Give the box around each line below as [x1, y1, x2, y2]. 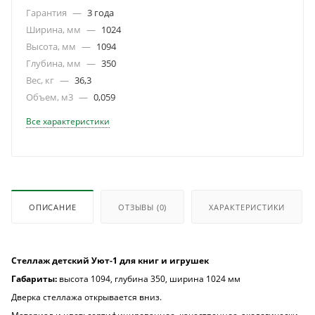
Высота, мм [26, 40, 78, 53]
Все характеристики [26, 115, 110, 128]
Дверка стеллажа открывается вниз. [11, 291, 162, 304]
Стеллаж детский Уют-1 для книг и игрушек [11, 255, 209, 267]
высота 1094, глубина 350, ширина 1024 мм [59, 273, 240, 285]
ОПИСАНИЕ [29, 202, 77, 213]
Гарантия [26, 6, 69, 20]
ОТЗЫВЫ [118, 202, 157, 213]
